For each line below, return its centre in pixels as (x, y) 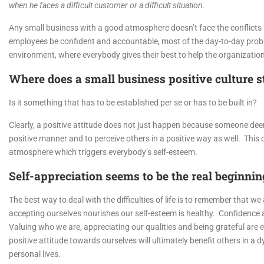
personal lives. (35, 254)
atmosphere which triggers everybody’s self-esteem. (103, 152)
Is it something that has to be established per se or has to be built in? (133, 103)
